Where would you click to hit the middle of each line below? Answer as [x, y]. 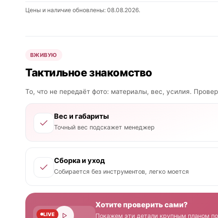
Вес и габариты [82, 116]
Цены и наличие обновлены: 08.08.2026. [83, 10]
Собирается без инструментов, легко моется [121, 172]
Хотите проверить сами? [142, 205]
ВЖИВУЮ [44, 55]
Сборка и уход [80, 161]
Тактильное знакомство [89, 73]
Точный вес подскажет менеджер [104, 127]
